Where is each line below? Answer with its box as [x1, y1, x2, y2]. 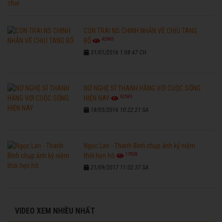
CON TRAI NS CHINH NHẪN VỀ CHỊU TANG [84, 26, 198, 35]
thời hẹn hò [84, 151, 115, 160]
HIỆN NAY [84, 94, 110, 102]
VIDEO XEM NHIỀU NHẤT [15, 206, 95, 216]
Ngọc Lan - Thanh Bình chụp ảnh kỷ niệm [84, 141, 196, 150]
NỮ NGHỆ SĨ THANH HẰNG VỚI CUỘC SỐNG [84, 84, 201, 92]
